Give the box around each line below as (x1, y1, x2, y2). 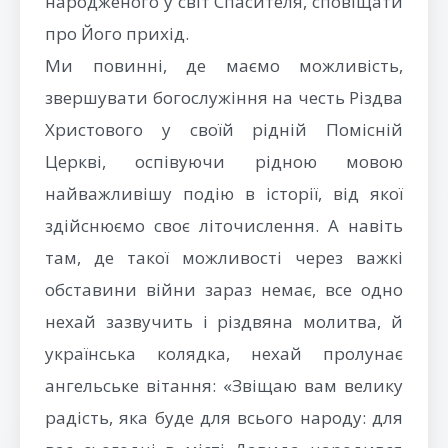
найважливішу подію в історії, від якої (45, 182, 403, 205)
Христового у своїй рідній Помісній (45, 118, 403, 141)
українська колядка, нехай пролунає (45, 342, 403, 365)
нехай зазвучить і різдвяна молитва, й (45, 310, 403, 333)
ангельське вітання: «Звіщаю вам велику (45, 374, 403, 397)
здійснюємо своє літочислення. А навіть (45, 214, 403, 237)
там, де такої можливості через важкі (45, 246, 403, 269)
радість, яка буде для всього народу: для (45, 406, 403, 429)
